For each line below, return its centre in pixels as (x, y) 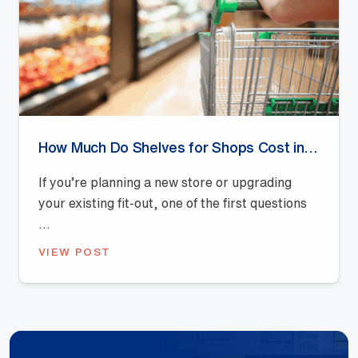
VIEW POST (75, 252)
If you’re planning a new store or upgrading (165, 183)
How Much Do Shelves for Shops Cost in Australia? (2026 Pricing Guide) (310, 147)
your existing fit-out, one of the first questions (173, 203)
